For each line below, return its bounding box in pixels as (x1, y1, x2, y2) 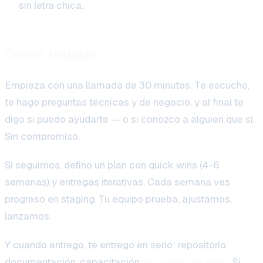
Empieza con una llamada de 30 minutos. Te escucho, (5, 78, 249, 92)
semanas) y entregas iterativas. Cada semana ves (5, 175, 230, 188)
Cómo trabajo (5, 45, 97, 63)
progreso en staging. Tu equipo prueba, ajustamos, (5, 192, 232, 205)
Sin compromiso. (5, 129, 80, 143)
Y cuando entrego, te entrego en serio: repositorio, (5, 238, 228, 251)
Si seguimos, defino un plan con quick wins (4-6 (5, 158, 219, 171)
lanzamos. (5, 209, 51, 222)
